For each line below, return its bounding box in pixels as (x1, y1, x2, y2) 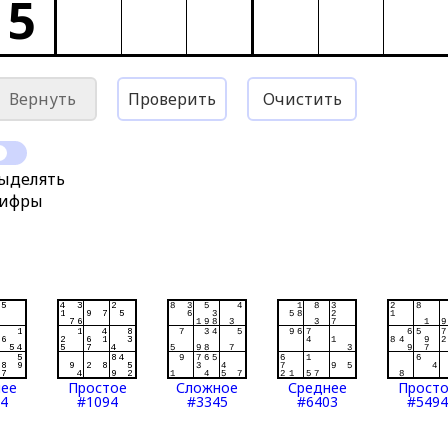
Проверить (128, 88, 217, 110)
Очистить (262, 88, 342, 110)
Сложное (176, 378, 239, 397)
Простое (67, 378, 127, 397)
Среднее (287, 378, 347, 397)
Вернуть (8, 88, 76, 110)
